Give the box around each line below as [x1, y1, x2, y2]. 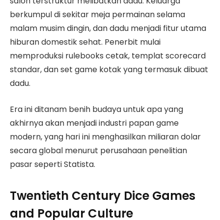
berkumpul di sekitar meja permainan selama [10, 9, 185, 21]
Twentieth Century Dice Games [10, 188, 195, 204]
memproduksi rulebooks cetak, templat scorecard [10, 50, 206, 62]
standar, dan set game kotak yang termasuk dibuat [10, 64, 208, 76]
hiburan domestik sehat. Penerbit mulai [10, 36, 161, 48]
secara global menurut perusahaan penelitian [10, 144, 187, 156]
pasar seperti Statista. [10, 158, 95, 170]
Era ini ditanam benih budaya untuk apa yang [10, 103, 183, 115]
